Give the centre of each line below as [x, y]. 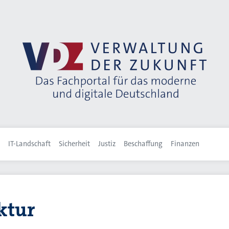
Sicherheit [74, 144]
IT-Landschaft [29, 144]
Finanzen [185, 144]
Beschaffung [143, 144]
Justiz [107, 144]
